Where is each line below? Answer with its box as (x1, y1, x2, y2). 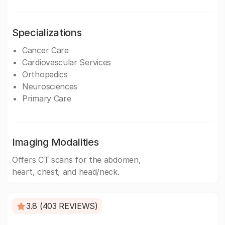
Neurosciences (22, 81, 78, 91)
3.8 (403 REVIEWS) (26, 201, 98, 211)
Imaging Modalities (12, 136, 99, 148)
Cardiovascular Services (22, 57, 111, 67)
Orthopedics (22, 69, 68, 79)
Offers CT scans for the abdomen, (12, 155, 141, 165)
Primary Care (22, 93, 71, 103)
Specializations (12, 27, 82, 39)
